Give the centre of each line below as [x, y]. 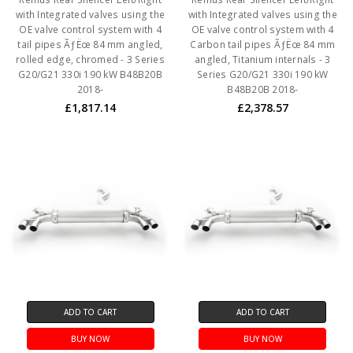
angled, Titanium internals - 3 [263, 59]
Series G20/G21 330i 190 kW [263, 74]
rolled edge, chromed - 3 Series [90, 59]
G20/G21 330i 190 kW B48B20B [90, 74]
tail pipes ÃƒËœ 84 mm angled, [90, 44]
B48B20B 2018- [263, 89]
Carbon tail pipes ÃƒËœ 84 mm [263, 44]
